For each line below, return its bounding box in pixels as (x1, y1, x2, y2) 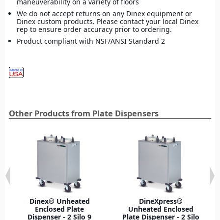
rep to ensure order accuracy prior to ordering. (17, 24, 172, 34)
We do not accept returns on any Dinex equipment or (17, 8, 192, 18)
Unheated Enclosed (128, 204, 193, 214)
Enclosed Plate (35, 204, 84, 214)
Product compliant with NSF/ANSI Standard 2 (17, 36, 165, 46)
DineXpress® (138, 196, 183, 206)
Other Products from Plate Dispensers (9, 108, 159, 119)
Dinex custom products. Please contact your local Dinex (17, 16, 198, 26)
